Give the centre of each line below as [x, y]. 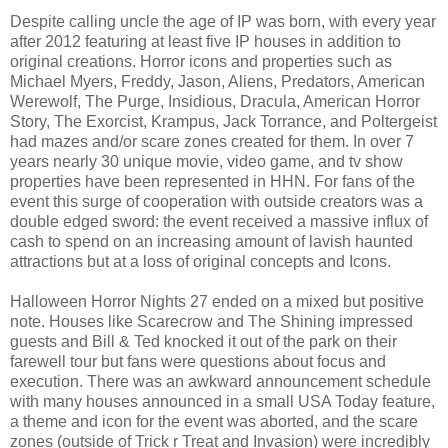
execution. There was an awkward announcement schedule [220, 382]
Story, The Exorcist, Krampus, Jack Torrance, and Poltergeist [223, 122]
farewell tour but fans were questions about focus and [198, 362]
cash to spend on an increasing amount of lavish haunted [211, 242]
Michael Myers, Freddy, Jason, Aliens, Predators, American [217, 82]
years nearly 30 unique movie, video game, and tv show [206, 162]
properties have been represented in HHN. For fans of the [212, 182]
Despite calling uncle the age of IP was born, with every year [223, 22]
